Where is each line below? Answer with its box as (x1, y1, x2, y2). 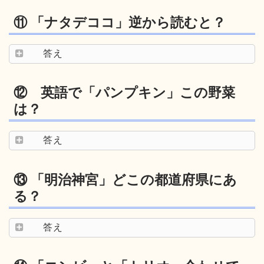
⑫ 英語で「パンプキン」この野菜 (14, 85, 235, 101)
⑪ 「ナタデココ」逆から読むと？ (14, 14, 226, 30)
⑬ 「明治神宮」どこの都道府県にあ (14, 171, 237, 187)
